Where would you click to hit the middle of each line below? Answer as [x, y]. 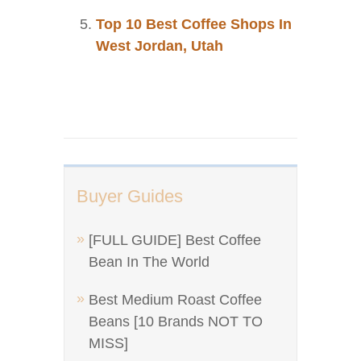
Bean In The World [149, 262]
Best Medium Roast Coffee [175, 300]
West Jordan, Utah [160, 46]
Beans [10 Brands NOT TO [176, 322]
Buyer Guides [130, 196]
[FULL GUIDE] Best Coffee [175, 240]
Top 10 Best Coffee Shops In [194, 24]
